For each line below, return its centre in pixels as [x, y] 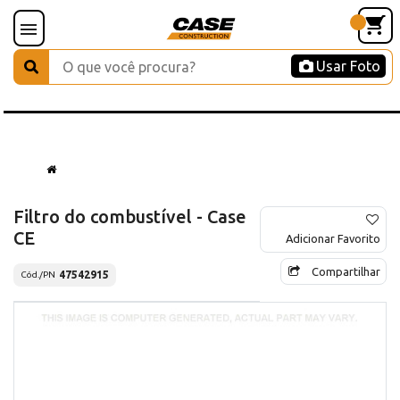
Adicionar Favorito [333, 238]
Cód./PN [38, 275]
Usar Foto [348, 66]
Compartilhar [346, 271]
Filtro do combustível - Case [130, 216]
